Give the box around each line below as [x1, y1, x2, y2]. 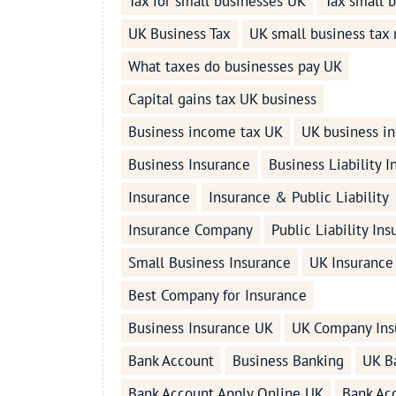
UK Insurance [308, 253, 393, 273]
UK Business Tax [127, 24, 231, 44]
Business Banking [232, 351, 344, 371]
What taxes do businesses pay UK [127, 57, 342, 77]
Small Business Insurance [127, 253, 291, 273]
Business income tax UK [127, 122, 283, 142]
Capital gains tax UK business [127, 89, 316, 110]
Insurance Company [127, 220, 253, 240]
